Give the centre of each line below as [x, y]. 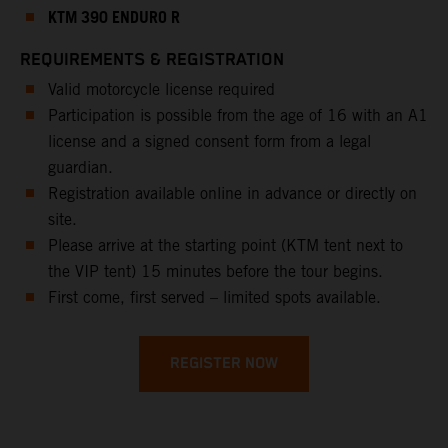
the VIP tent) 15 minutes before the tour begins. [215, 271]
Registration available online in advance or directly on [232, 193]
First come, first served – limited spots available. [214, 297]
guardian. [80, 167]
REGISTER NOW [224, 363]
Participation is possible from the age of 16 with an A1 [238, 115]
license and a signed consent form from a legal [209, 141]
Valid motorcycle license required [161, 89]
